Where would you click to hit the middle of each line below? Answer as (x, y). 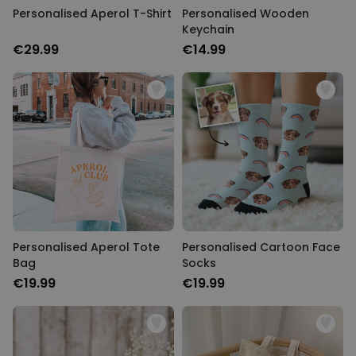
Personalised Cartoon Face (261, 247)
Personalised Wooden (246, 14)
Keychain (208, 29)
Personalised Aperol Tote (86, 247)
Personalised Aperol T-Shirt (92, 14)
